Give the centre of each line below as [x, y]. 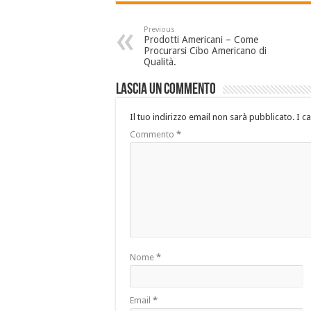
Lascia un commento [166, 90]
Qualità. [160, 62]
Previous [159, 30]
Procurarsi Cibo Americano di [205, 51]
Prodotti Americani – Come [201, 40]
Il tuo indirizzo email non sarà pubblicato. [212, 117]
